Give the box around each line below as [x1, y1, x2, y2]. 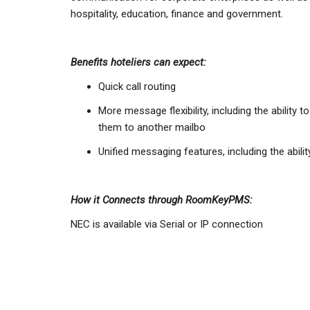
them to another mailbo [98, 121, 206, 134]
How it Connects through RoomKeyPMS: [71, 194, 253, 206]
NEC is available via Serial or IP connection [71, 218, 263, 230]
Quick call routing [98, 80, 176, 93]
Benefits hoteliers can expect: [71, 56, 206, 69]
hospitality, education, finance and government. [71, 8, 283, 20]
